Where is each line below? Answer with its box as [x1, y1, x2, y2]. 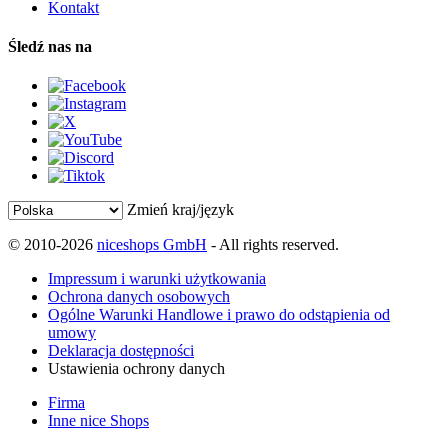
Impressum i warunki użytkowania [48, 270, 266, 288]
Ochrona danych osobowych [48, 288, 230, 306]
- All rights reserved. [207, 236, 339, 254]
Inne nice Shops [48, 412, 149, 430]
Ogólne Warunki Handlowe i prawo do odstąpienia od [48, 306, 390, 324]
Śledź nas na [8, 37, 92, 55]
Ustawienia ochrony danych [48, 360, 225, 378]
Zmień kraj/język [127, 201, 234, 219]
